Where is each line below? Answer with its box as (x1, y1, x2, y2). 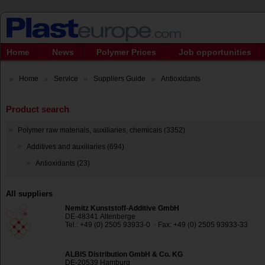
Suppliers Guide (93, 75, 146, 83)
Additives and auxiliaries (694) (27, 143, 124, 151)
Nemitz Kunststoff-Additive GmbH (65, 204, 179, 213)
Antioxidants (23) (35, 159, 90, 168)
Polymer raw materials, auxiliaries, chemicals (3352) (18, 126, 185, 135)
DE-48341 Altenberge (65, 212, 135, 221)
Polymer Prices (96, 47, 156, 57)
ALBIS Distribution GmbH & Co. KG (65, 250, 183, 259)
